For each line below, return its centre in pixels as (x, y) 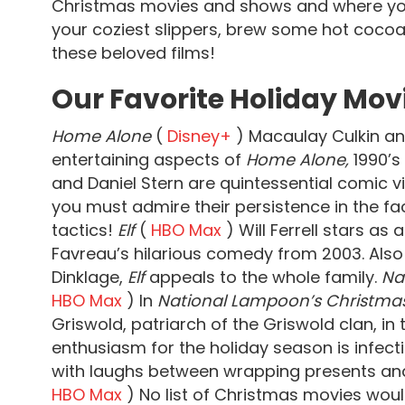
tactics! (85, 230)
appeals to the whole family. (265, 277)
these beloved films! (133, 53)
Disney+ (202, 136)
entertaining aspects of (149, 160)
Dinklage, (89, 277)
